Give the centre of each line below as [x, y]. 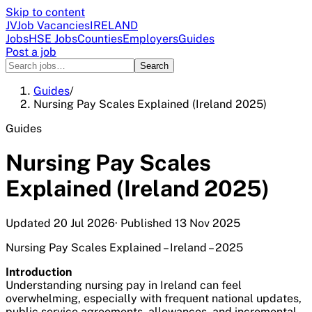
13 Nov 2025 [208, 223]
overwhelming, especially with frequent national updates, [154, 298]
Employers [150, 39]
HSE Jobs [53, 39]
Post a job [31, 52]
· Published [145, 223]
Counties [100, 39]
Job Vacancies [53, 25]
